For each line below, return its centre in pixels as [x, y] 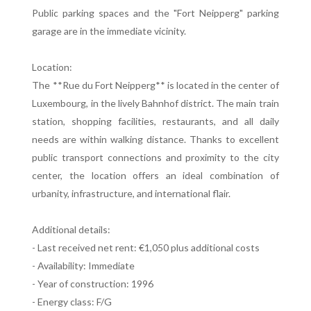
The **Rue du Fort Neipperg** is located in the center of [155, 85]
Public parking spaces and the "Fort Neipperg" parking [155, 13]
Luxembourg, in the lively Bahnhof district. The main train [155, 103]
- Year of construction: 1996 [93, 284]
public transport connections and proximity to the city [155, 157]
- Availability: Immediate [84, 266]
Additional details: [72, 229]
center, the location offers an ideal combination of [155, 175]
